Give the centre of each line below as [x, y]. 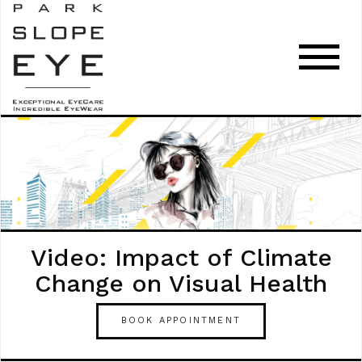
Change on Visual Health [181, 283]
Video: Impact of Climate [181, 257]
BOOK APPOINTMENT [181, 321]
